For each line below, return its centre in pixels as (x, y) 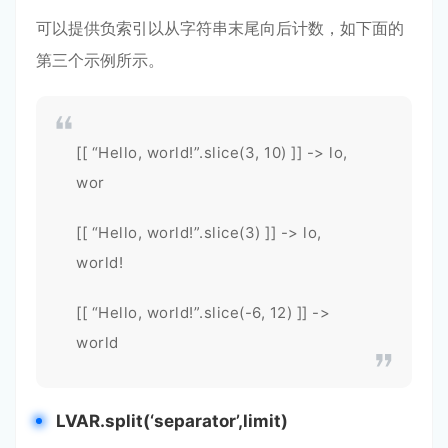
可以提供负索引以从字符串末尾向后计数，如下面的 (220, 28)
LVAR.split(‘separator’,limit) (172, 421)
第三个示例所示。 (100, 60)
